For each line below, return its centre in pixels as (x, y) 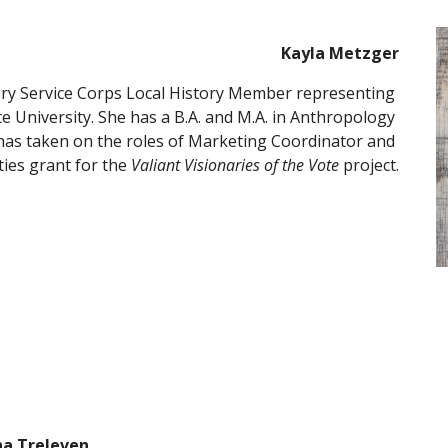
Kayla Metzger (339, 53)
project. (368, 165)
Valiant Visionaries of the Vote (234, 165)
